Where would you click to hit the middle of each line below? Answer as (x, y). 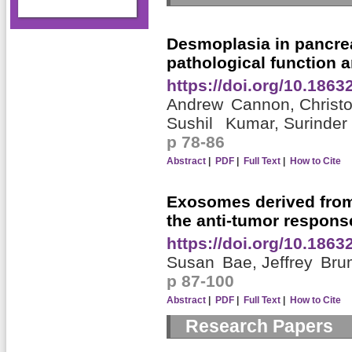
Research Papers (259, 326)
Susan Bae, (214, 262)
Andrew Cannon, (233, 104)
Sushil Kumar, (225, 123)
